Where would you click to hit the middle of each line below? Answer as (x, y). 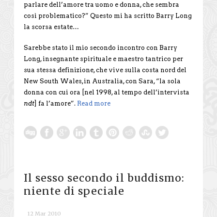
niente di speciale (74, 191)
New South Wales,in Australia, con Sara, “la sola (102, 81)
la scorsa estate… (51, 27)
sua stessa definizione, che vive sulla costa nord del (105, 70)
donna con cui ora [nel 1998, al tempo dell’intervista (107, 92)
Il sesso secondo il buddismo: (104, 178)
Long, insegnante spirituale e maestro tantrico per (103, 59)
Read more (94, 103)
